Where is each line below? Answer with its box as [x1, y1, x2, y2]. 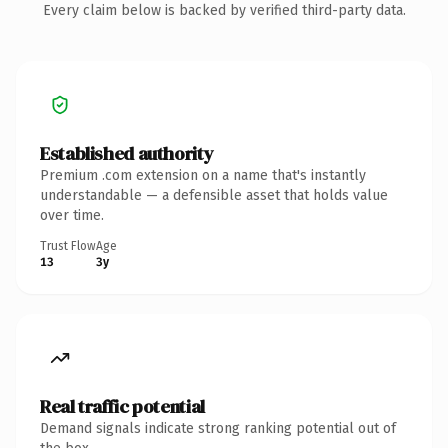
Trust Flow [40, 238, 96, 253]
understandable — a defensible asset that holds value [40, 186, 388, 204]
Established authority [40, 140, 214, 166]
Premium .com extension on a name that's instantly [40, 166, 366, 184]
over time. [40, 206, 104, 224]
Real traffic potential [40, 393, 205, 419]
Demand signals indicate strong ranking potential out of [40, 419, 396, 437]
